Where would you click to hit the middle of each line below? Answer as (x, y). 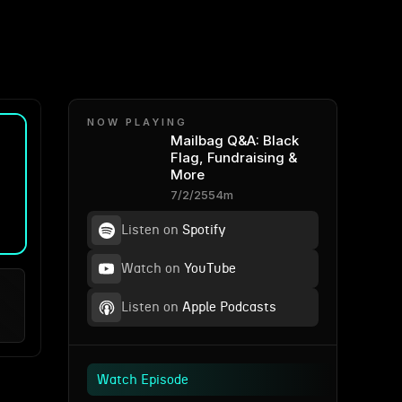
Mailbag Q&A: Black (234, 140)
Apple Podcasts (227, 307)
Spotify (202, 230)
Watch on (151, 269)
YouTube (208, 269)
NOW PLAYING (137, 122)
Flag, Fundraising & (233, 157)
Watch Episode (143, 380)
